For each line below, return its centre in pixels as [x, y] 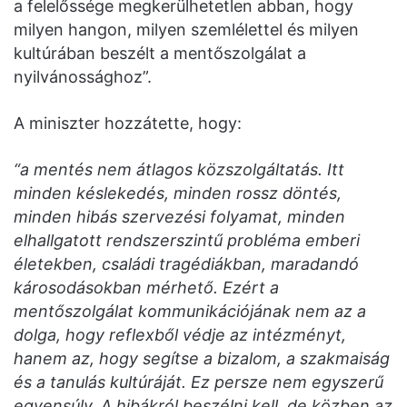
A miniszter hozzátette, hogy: [128, 124]
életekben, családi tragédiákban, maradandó [186, 264]
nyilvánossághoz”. [83, 77]
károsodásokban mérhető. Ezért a [146, 288]
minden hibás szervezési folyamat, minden [179, 217]
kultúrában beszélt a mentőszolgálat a [160, 54]
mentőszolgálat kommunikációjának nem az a [190, 312]
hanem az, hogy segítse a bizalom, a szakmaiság [202, 359]
